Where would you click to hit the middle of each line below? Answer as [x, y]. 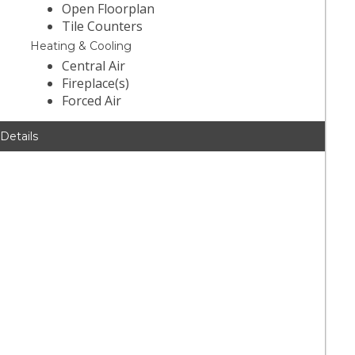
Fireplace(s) [96, 84]
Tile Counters [103, 27]
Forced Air [92, 101]
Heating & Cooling [81, 46]
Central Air [94, 66]
